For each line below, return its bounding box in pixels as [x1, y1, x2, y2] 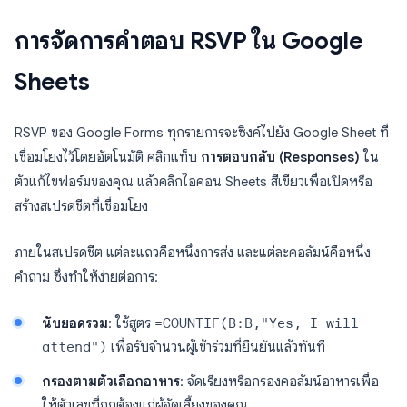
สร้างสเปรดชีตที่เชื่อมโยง [15, 198, 148, 214]
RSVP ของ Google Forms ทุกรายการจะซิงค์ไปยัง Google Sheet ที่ [15, 124, 389, 141]
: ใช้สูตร [108, 315, 154, 332]
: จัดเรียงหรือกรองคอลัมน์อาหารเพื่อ [180, 373, 379, 390]
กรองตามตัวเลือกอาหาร [42, 373, 180, 390]
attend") [42, 339, 107, 355]
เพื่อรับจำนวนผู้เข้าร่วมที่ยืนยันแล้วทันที [107, 339, 325, 355]
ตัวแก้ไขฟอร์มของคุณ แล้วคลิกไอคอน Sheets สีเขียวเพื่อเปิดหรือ [15, 174, 372, 190]
